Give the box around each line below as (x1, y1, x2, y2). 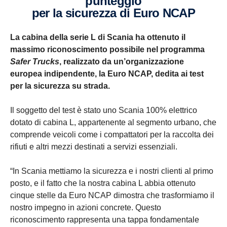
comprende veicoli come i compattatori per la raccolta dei (10, 130, 214, 139)
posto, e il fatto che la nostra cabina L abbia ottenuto (10, 179, 196, 188)
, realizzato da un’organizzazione (59, 57, 184, 66)
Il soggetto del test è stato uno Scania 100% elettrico (10, 106, 197, 115)
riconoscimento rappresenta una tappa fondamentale (10, 215, 199, 224)
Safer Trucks (10, 57, 59, 66)
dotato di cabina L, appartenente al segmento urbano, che (10, 118, 216, 127)
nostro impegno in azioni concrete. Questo (10, 203, 161, 212)
